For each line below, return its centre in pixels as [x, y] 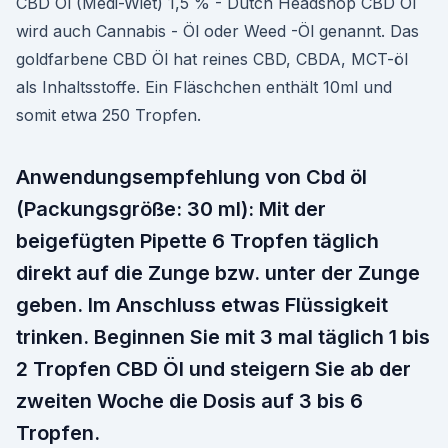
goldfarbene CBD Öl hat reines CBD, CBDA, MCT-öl [212, 59]
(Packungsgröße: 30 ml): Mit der [171, 209]
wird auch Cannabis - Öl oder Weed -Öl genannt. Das [217, 31]
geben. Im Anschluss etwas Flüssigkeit [202, 305]
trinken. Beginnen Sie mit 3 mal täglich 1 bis [223, 337]
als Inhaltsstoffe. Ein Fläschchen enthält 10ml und [204, 87]
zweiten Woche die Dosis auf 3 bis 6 [189, 401]
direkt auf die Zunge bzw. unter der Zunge [218, 273]
